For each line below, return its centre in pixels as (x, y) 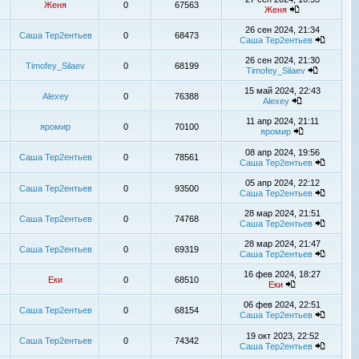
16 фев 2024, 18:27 (282, 274)
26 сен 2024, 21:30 (282, 60)
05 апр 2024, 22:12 (282, 183)
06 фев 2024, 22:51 (282, 305)
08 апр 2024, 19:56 (282, 152)
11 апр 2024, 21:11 (282, 121)
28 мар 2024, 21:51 (282, 213)
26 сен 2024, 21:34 (282, 30)
